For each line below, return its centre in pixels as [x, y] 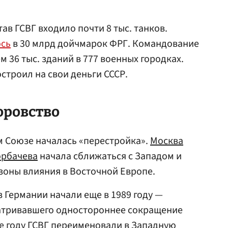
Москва [167, 141]
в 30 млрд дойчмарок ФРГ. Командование [105, 44]
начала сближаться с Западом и [110, 156]
